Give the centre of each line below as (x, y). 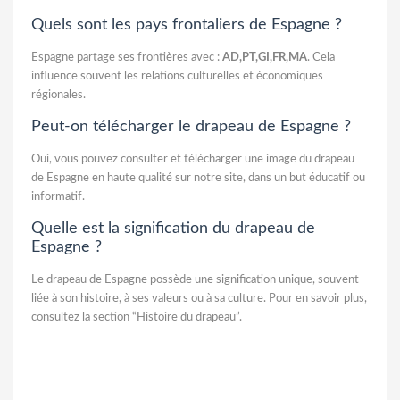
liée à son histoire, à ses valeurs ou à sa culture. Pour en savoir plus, (199, 298)
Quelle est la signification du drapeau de (173, 228)
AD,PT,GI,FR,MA (265, 57)
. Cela (321, 57)
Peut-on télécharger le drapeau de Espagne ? (191, 126)
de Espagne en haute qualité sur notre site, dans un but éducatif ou (198, 178)
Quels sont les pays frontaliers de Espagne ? (187, 25)
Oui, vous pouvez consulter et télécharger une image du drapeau (193, 159)
